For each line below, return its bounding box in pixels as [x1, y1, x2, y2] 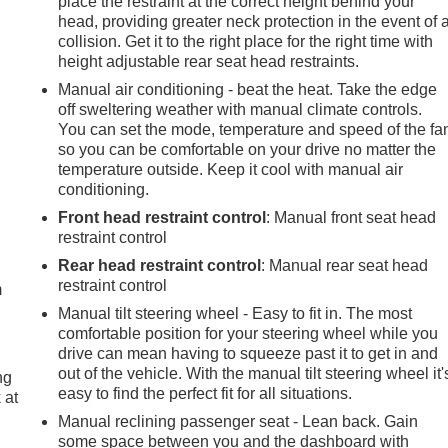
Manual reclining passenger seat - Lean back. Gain [58, 413, 419, 431]
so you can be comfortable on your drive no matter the [58, 141, 437, 159]
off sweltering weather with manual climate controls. [58, 101, 423, 119]
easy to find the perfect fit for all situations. [58, 385, 353, 403]
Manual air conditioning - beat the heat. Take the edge [58, 81, 438, 99]
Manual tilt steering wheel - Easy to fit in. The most [58, 305, 413, 323]
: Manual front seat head [266, 209, 437, 227]
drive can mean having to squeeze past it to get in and [58, 345, 439, 363]
